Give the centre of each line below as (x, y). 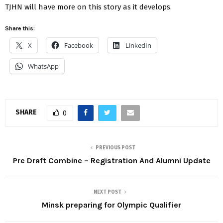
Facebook (79, 45)
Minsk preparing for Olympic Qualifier (111, 205)
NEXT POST (108, 192)
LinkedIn (138, 45)
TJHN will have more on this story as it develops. (88, 7)
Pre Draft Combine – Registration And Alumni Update (111, 160)
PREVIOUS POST (115, 148)
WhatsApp (43, 66)
